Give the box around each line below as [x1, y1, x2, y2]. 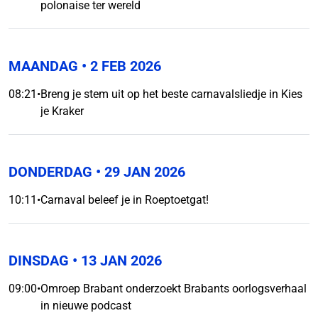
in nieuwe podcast [40, 299, 131, 312]
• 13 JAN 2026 [69, 252, 162, 269]
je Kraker [40, 104, 84, 118]
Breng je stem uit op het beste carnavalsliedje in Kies [40, 87, 302, 101]
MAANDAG [9, 57, 78, 75]
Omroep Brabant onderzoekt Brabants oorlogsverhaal [40, 282, 307, 295]
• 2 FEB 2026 [78, 57, 161, 75]
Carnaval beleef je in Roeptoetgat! [40, 193, 209, 207]
